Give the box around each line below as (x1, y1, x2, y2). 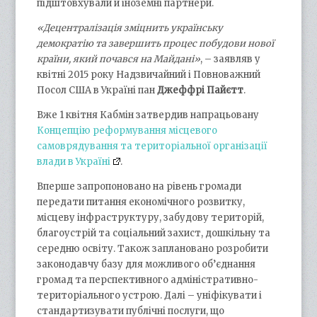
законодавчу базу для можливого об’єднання (37, 258, 256, 270)
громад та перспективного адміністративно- (37, 273, 259, 286)
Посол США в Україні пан (37, 83, 158, 96)
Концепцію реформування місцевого (37, 124, 218, 137)
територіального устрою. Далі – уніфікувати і (37, 289, 263, 301)
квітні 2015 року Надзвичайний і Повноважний (37, 68, 261, 81)
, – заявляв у (200, 52, 261, 65)
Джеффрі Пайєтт (157, 83, 244, 96)
